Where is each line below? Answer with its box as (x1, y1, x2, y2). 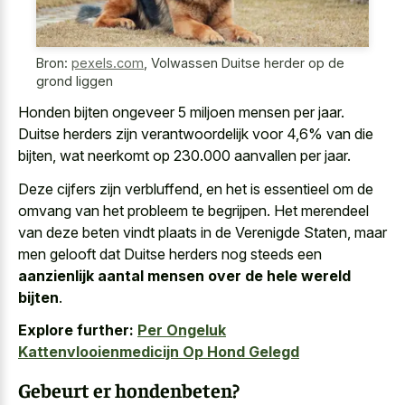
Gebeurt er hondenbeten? (18, 376, 240, 402)
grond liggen (36, 72, 113, 89)
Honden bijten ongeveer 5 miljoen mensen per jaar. (18, 103, 344, 122)
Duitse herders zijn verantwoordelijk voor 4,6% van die (18, 125, 373, 144)
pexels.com (71, 54, 144, 71)
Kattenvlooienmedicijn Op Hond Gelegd (18, 343, 299, 362)
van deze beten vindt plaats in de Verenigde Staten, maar (18, 222, 387, 241)
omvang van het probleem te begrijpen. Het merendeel (18, 201, 369, 220)
